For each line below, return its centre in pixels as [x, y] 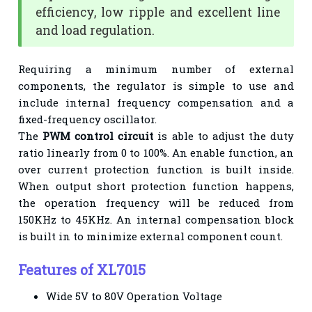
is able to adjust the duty [224, 135]
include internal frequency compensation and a [156, 102]
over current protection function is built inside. [156, 169]
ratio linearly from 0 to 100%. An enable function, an [156, 152]
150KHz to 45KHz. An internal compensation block [156, 219]
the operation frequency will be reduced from [156, 202]
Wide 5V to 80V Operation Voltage [134, 296]
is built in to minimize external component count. [152, 236]
